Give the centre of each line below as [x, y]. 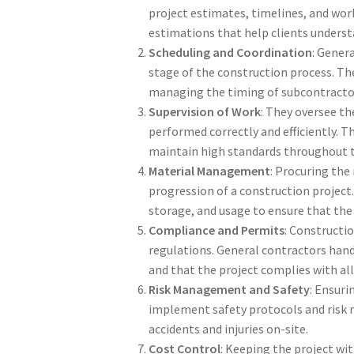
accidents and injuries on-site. [229, 328]
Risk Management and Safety [230, 289]
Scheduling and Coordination [231, 52]
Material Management [210, 170]
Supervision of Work [205, 111]
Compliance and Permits [217, 230]
